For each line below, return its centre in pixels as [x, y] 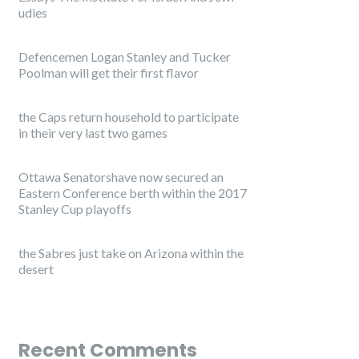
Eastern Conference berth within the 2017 [133, 193]
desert [36, 269]
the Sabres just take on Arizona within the [131, 253]
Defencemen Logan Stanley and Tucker [125, 57]
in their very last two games [93, 133]
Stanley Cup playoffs [75, 209]
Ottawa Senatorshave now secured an [121, 177]
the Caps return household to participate [129, 117]
